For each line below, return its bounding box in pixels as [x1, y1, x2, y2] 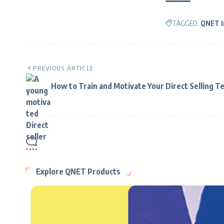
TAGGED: [172, 18, 199, 27]
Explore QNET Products [36, 166, 120, 176]
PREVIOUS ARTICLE [33, 63, 94, 72]
